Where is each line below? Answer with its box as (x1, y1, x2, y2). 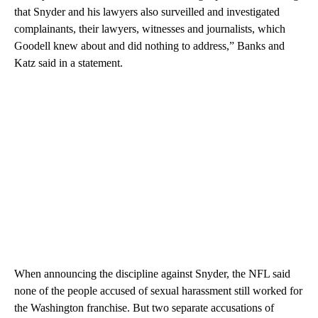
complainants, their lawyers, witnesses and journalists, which (14, 22, 285, 35)
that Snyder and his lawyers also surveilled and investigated (14, 5, 280, 18)
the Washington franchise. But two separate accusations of (14, 301, 274, 314)
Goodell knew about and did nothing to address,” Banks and (14, 39, 285, 52)
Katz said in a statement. (14, 56, 123, 69)
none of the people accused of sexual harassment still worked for (14, 284, 302, 297)
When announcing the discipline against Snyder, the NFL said (14, 267, 290, 280)
